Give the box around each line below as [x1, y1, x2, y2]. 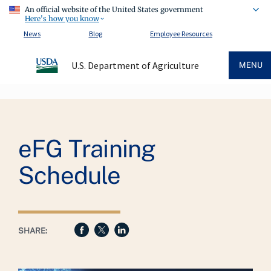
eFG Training [18, 134, 156, 163]
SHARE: [18, 226, 47, 235]
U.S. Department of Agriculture [71, 59, 199, 71]
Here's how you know [25, 13, 99, 23]
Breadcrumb [9, 99, 68, 111]
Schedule [18, 161, 121, 189]
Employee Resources [150, 28, 212, 38]
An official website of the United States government [25, 5, 203, 15]
